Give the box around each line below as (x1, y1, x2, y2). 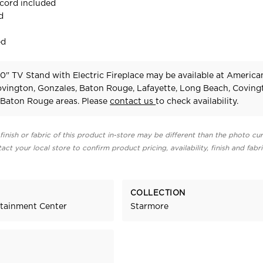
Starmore (130, 203, 168, 211)
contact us (110, 97, 156, 106)
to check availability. (156, 97, 239, 106)
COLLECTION (130, 189, 186, 197)
